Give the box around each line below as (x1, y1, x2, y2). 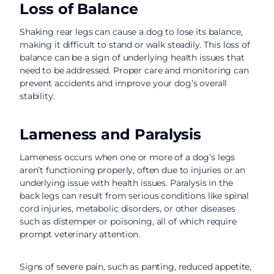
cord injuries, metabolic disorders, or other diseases (20, 202, 235, 214)
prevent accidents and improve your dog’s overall (20, 77, 228, 89)
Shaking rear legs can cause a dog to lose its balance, (20, 26, 243, 37)
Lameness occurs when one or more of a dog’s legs (20, 151, 235, 163)
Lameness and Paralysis (20, 125, 201, 143)
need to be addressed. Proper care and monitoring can (20, 64, 249, 76)
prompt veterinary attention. (20, 228, 141, 240)
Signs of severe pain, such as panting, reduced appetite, (20, 261, 252, 272)
